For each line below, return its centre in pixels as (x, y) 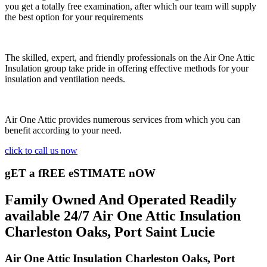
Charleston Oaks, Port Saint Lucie (110, 232)
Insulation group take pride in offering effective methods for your (127, 68)
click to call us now (41, 150)
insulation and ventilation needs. (65, 79)
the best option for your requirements (74, 17)
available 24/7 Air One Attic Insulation (123, 216)
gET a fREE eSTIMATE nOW (80, 173)
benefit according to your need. (63, 130)
